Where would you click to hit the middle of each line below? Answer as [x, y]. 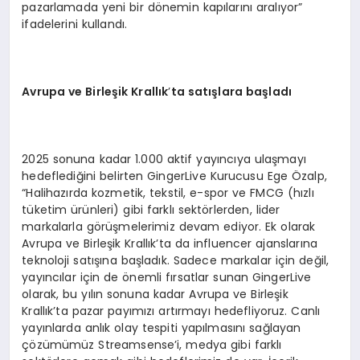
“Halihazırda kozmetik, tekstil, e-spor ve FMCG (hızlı [168, 192]
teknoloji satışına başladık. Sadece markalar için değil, [176, 260]
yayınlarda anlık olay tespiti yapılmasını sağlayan [162, 327]
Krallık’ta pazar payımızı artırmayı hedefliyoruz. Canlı [171, 311]
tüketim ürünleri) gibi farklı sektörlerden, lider [151, 209]
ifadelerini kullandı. [75, 24]
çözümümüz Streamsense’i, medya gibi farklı [152, 344]
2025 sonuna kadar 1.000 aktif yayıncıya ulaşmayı [164, 159]
